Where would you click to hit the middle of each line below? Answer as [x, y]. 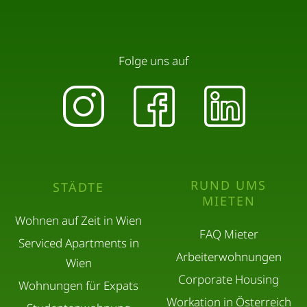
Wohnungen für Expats [78, 286]
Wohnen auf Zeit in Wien [78, 221]
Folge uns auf [153, 61]
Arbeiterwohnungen [229, 257]
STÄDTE [78, 187]
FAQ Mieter [229, 234]
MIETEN [229, 201]
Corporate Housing [229, 280]
